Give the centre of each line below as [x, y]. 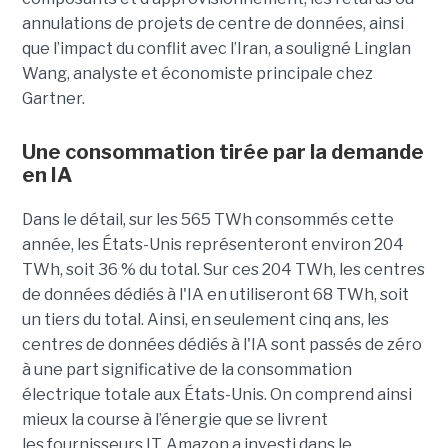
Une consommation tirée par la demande [222, 151]
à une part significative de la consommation [186, 369]
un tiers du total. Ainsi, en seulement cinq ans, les [205, 319]
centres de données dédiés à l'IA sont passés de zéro [221, 344]
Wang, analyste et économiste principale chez [197, 73]
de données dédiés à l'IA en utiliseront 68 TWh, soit [215, 294]
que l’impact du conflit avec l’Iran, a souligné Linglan [216, 48]
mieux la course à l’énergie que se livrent [174, 419]
